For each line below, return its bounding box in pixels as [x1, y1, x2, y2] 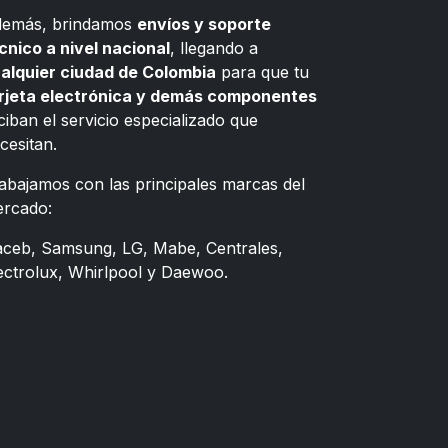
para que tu [216, 62, 309, 82]
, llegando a [170, 38, 258, 58]
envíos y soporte [137, 14, 271, 34]
